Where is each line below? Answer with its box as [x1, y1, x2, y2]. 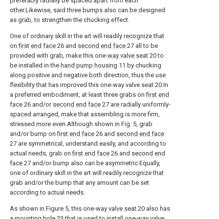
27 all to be [126, 42, 158, 49]
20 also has [136, 205, 170, 212]
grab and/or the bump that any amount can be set [10, 179, 149, 186]
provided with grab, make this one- [10, 52, 108, 59]
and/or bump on [10, 130, 57, 137]
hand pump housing [61, 62, 117, 69]
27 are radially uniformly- [101, 101, 171, 108]
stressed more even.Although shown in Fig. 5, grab [10, 120, 153, 128]
